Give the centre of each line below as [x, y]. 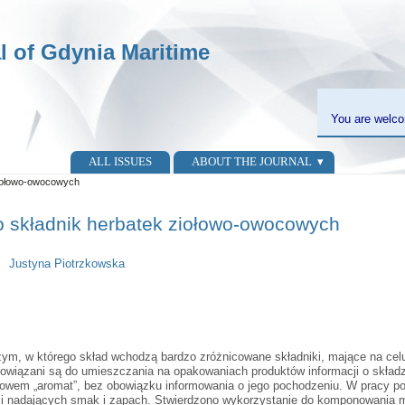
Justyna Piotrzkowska [66, 264]
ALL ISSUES [120, 162]
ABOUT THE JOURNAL [251, 162]
